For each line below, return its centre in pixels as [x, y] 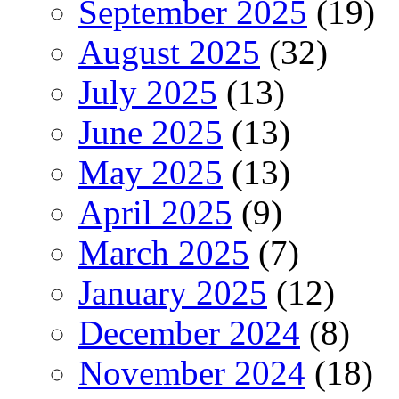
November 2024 [192, 372]
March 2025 [164, 252]
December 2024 [189, 332]
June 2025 [151, 132]
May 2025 [151, 172]
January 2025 [173, 292]
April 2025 [155, 212]
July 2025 [148, 92]
